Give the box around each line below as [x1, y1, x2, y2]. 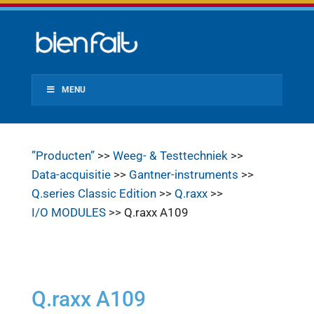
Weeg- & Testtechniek [112, 149, 228, 163]
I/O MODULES [31, 205, 106, 219]
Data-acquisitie [31, 168, 111, 182]
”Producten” [31, 149, 95, 163]
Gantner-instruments [128, 168, 238, 182]
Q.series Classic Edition [31, 186, 156, 200]
